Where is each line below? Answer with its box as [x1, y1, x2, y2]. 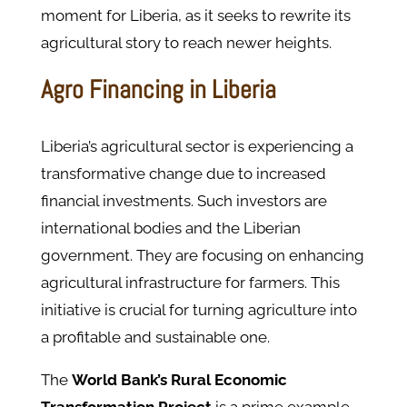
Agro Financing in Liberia [40, 74, 276, 106]
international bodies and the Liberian [40, 219, 301, 238]
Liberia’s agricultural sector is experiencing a [40, 137, 353, 156]
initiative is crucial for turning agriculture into [40, 301, 357, 320]
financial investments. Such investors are [40, 192, 327, 211]
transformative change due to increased [40, 164, 326, 184]
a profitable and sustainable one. [40, 328, 270, 347]
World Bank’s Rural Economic [71, 371, 287, 390]
